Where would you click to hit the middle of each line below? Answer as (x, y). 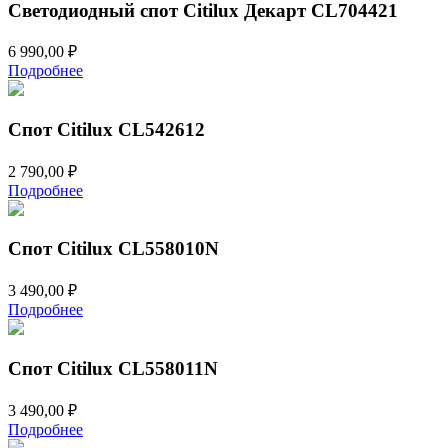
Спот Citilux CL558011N (113, 368)
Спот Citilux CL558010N (113, 249)
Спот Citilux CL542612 (106, 130)
